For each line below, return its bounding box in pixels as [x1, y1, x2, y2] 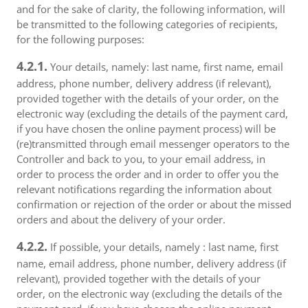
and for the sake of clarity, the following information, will [16, 2, 285, 16]
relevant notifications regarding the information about [16, 182, 272, 196]
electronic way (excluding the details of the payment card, [16, 107, 288, 120]
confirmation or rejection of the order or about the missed [16, 197, 291, 211]
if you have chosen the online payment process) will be [16, 122, 276, 135]
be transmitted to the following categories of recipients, [16, 17, 278, 31]
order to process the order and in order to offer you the [16, 167, 278, 181]
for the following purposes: [16, 32, 144, 46]
